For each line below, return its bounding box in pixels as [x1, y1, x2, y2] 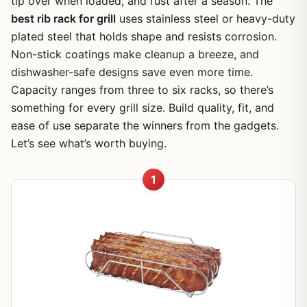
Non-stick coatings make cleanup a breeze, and [11, 47, 259, 61]
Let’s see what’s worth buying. [11, 136, 167, 150]
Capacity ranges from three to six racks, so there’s [11, 83, 273, 97]
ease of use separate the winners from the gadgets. [11, 119, 279, 132]
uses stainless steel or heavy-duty [116, 12, 295, 25]
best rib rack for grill [11, 12, 116, 25]
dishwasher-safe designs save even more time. [11, 65, 253, 79]
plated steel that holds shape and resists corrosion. [11, 29, 277, 43]
